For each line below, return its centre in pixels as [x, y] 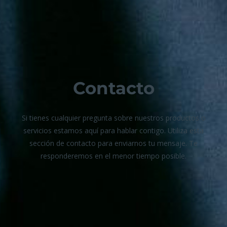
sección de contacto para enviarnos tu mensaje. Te [113, 143]
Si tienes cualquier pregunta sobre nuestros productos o [113, 118]
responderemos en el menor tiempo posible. [113, 156]
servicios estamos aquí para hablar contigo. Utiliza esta [113, 131]
